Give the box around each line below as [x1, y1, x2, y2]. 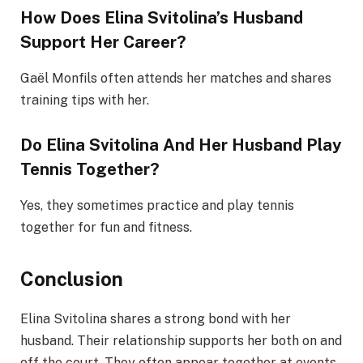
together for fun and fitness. [20, 219, 192, 235]
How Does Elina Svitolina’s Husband [20, 7, 303, 28]
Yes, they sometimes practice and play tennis [20, 197, 294, 213]
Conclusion [20, 267, 123, 291]
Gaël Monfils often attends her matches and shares [20, 70, 331, 86]
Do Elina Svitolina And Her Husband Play [20, 135, 342, 156]
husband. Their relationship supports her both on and [20, 333, 342, 349]
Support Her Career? [20, 32, 186, 53]
